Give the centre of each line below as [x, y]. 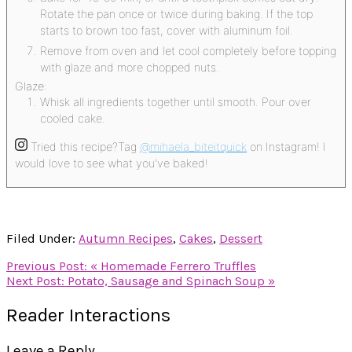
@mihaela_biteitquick [193, 147]
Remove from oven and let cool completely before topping [188, 51]
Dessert [241, 239]
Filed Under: [42, 239]
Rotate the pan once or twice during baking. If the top [176, 14]
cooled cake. [73, 119]
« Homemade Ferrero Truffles [173, 266]
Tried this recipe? [74, 147]
